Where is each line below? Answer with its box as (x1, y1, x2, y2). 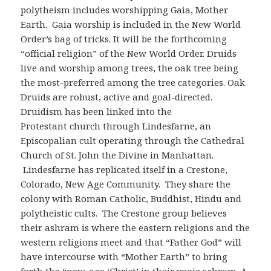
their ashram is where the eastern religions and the (21, 221, 250, 233)
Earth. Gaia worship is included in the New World (21, 18, 241, 30)
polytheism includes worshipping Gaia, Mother (21, 3, 229, 16)
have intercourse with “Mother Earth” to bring (21, 250, 228, 263)
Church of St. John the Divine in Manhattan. (21, 148, 214, 161)
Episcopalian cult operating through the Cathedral (21, 134, 245, 146)
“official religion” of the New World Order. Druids (21, 47, 237, 59)
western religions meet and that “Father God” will (21, 235, 242, 248)
